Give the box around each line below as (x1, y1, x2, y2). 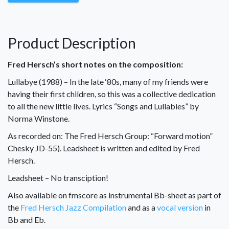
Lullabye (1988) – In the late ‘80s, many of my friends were (8, 77, 208, 87)
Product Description (8, 34, 136, 52)
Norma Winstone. (8, 113, 70, 124)
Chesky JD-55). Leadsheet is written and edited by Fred (8, 143, 200, 153)
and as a (126, 202, 157, 213)
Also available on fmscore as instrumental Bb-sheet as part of (8, 190, 221, 200)
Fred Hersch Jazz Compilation (20, 202, 126, 213)
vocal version (157, 202, 203, 213)
